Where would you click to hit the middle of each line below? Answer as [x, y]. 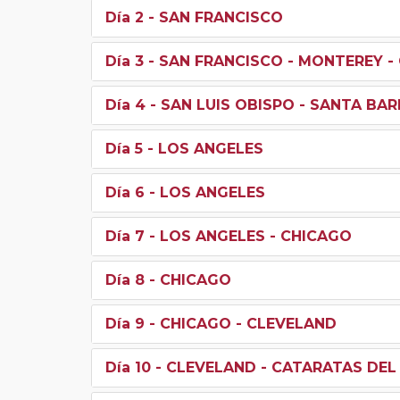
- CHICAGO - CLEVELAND [241, 323]
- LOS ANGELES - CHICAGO [248, 236]
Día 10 [128, 367]
